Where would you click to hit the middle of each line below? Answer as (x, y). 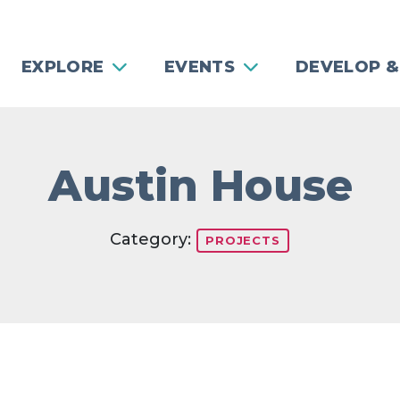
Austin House (200, 186)
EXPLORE (62, 67)
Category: (153, 240)
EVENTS (200, 67)
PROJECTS (243, 240)
